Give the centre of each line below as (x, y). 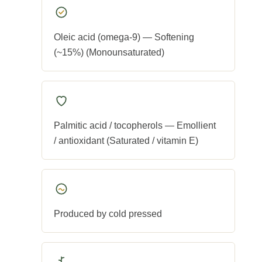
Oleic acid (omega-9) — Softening (124, 37)
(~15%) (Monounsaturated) (109, 53)
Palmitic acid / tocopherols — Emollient (135, 126)
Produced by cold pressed (108, 214)
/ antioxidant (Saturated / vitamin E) (126, 141)
